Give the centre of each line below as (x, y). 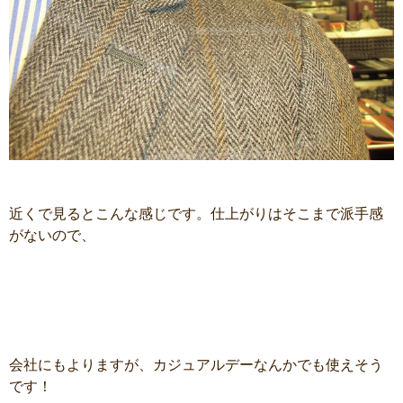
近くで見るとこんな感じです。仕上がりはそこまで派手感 (196, 213)
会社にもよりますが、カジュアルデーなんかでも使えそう (196, 364)
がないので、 (52, 235)
